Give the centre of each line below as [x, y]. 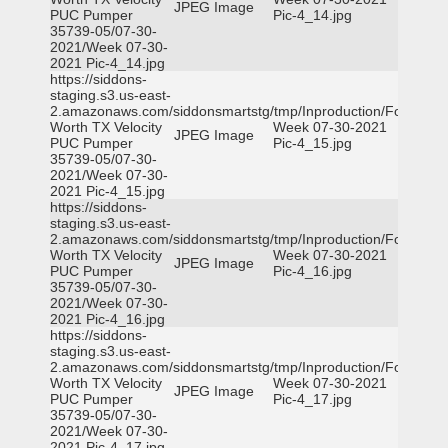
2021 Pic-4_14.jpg [107, 63]
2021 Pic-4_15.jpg [107, 191]
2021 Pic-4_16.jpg [107, 319]
